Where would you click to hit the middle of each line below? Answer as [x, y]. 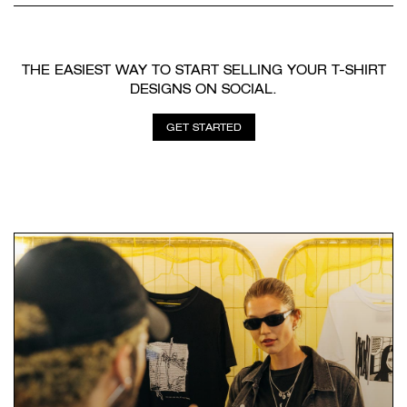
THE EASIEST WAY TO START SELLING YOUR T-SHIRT [203, 70]
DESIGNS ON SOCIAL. [203, 89]
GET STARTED [203, 128]
